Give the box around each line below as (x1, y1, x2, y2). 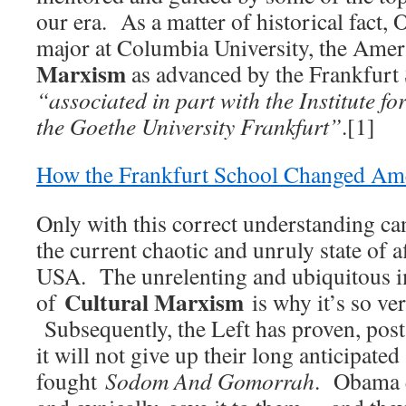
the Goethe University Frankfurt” (36, 111, 342, 142)
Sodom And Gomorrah (105, 365, 314, 397)
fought (36, 365, 105, 397)
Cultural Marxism (64, 285, 244, 320)
